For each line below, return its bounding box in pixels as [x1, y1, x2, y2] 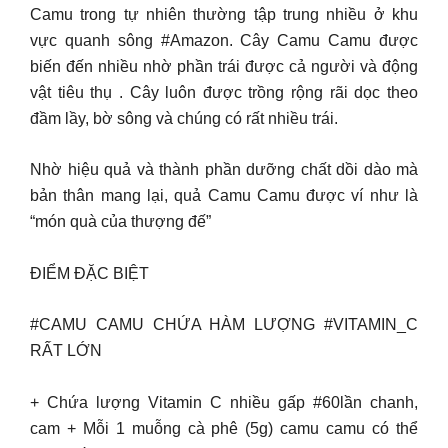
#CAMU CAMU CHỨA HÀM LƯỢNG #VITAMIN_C [30, 316, 418, 333]
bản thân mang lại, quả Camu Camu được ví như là [30, 187, 418, 204]
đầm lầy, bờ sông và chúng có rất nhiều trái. [30, 109, 338, 127]
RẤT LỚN [30, 342, 102, 359]
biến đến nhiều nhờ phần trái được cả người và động [30, 57, 418, 75]
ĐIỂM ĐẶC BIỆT [30, 264, 149, 282]
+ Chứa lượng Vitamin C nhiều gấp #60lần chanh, [30, 393, 418, 411]
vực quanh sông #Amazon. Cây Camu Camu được [30, 31, 418, 49]
